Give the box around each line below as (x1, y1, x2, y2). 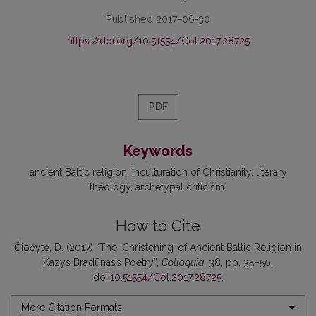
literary (255, 166, 287, 178)
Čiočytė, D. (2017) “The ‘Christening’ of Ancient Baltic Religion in (14, 241, 302, 253)
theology (90, 181, 130, 193)
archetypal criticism (135, 181, 224, 193)
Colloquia (162, 256, 204, 268)
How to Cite (116, 217, 200, 235)
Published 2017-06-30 (106, 12, 210, 25)
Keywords (123, 142, 193, 159)
